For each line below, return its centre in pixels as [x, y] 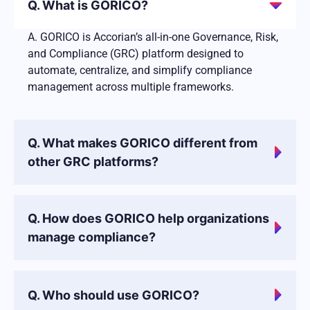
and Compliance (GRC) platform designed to [136, 54]
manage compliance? [92, 237]
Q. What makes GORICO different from [143, 143]
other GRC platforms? [93, 162]
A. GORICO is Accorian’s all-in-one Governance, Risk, [153, 37]
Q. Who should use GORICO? [113, 295]
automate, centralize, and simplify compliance [140, 71]
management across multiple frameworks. [131, 87]
